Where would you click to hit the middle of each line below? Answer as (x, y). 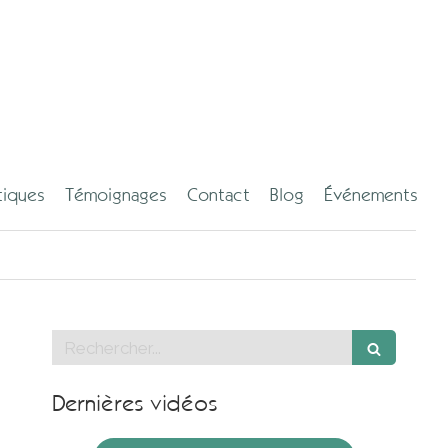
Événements (371, 195)
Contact (218, 195)
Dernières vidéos (135, 403)
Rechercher (100, 341)
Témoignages (116, 195)
